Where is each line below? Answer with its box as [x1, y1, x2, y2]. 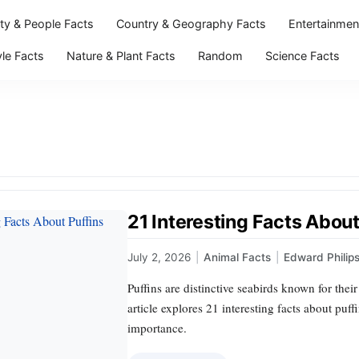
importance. [127, 320, 187, 337]
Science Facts [264, 49, 340, 63]
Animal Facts [204, 251, 271, 264]
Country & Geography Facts [115, 17, 266, 30]
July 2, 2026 [127, 251, 191, 264]
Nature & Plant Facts [66, 49, 175, 63]
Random [197, 49, 243, 63]
